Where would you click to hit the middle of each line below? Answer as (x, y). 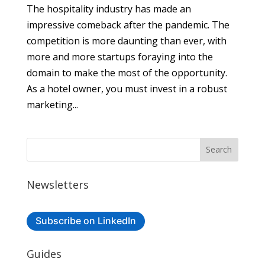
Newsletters (57, 184)
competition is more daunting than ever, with (126, 41)
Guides (44, 253)
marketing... (52, 104)
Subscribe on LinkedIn (85, 221)
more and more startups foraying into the (119, 56)
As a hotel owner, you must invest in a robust (127, 88)
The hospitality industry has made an (109, 9)
